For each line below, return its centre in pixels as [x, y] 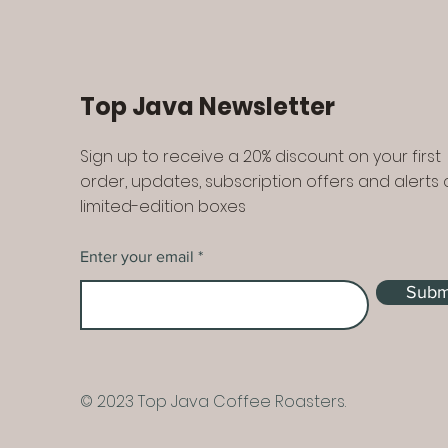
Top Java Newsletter [207, 106]
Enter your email [137, 256]
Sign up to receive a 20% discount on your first [260, 156]
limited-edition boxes [163, 206]
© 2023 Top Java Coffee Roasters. [213, 401]
